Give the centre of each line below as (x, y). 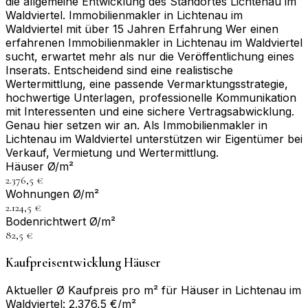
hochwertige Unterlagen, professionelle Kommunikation (151, 98)
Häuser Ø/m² (40, 167)
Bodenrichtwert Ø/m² (60, 222)
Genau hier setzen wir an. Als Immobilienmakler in (136, 125)
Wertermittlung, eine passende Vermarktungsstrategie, (147, 84)
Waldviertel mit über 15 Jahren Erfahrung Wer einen (142, 29)
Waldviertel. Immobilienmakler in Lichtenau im (124, 15)
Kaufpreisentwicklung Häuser (83, 263)
